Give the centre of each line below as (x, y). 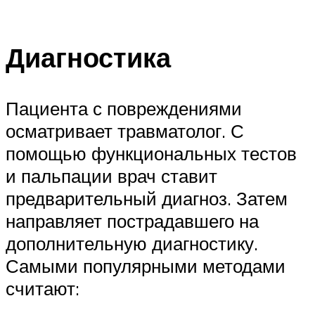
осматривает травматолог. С (125, 130)
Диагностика (88, 58)
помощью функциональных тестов (151, 153)
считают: (43, 288)
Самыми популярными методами (146, 265)
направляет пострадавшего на (132, 220)
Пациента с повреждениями (124, 108)
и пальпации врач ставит (111, 175)
